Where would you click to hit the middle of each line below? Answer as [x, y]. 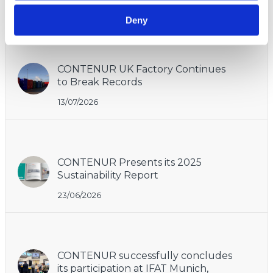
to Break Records [100, 82]
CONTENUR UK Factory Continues [141, 69]
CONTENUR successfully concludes [145, 255]
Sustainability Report [108, 175]
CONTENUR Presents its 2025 [129, 162]
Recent [41, 27]
